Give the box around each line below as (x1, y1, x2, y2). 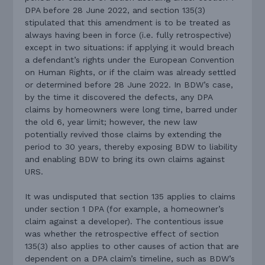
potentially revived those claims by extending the (25, 130, 222, 140)
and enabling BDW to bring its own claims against (25, 154, 225, 164)
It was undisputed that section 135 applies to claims (25, 192, 236, 202)
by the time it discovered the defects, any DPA (25, 92, 213, 102)
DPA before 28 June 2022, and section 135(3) (25, 5, 206, 15)
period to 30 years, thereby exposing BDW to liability (25, 142, 238, 152)
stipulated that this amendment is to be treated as (25, 18, 231, 28)
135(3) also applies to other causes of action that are (25, 241, 240, 251)
